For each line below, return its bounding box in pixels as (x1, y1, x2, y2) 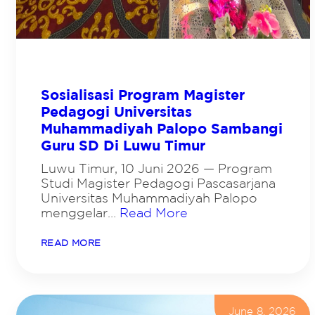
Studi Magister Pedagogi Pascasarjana (41, 176, 276, 191)
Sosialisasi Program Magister (41, 86, 245, 103)
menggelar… (41, 205, 120, 220)
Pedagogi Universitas (41, 103, 192, 120)
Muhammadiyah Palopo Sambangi (41, 120, 283, 137)
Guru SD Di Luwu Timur (41, 137, 205, 154)
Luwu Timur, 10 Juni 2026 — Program (41, 161, 272, 176)
